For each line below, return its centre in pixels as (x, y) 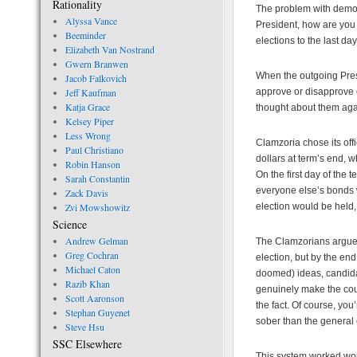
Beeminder (85, 35)
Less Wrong (88, 135)
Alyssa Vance (91, 21)
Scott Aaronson (94, 298)
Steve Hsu (84, 327)
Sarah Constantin (97, 178)
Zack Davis (86, 193)
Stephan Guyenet (97, 312)
